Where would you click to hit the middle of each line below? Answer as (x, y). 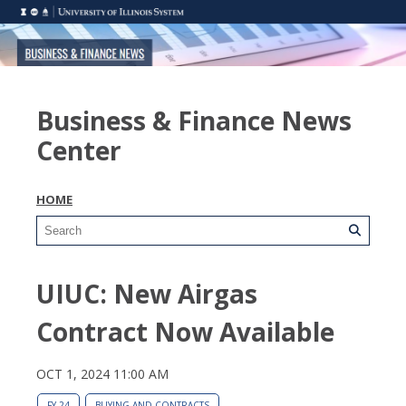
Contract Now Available (185, 331)
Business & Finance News (194, 120)
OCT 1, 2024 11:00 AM (102, 373)
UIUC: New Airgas (147, 293)
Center (79, 150)
